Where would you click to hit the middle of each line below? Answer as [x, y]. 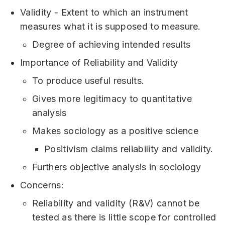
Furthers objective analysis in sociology [117, 167]
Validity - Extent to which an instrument [104, 13]
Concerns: [42, 185]
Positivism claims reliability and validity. [129, 149]
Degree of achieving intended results [111, 45]
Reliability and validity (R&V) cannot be [116, 203]
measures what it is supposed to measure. [110, 27]
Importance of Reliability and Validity [99, 63]
